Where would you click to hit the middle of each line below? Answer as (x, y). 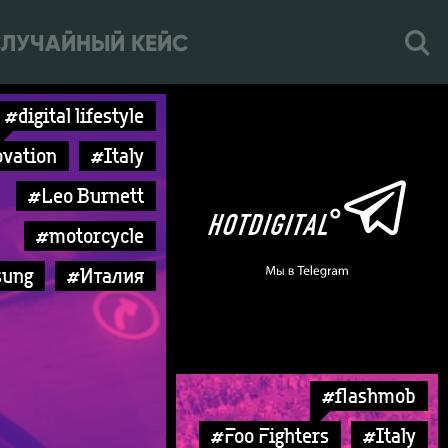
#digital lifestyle (74, 115)
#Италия (105, 275)
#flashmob (369, 395)
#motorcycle (90, 235)
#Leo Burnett (86, 195)
